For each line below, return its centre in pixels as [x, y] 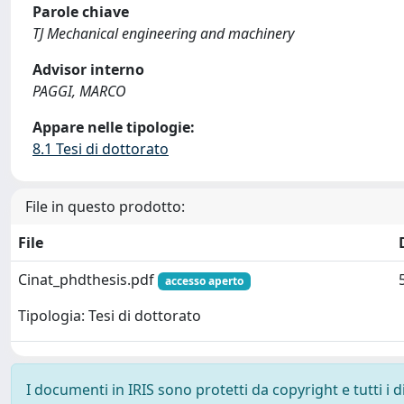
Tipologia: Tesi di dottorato [110, 316]
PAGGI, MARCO [79, 91]
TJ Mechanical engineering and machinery [163, 33]
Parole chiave [81, 12]
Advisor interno [88, 69]
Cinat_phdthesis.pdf [88, 280]
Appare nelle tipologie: [114, 127]
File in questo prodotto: [105, 207]
